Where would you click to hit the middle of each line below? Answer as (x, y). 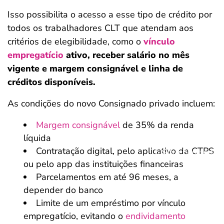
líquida (37, 138)
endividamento (155, 216)
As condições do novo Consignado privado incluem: (111, 103)
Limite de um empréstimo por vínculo (111, 203)
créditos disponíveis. (51, 82)
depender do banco (63, 190)
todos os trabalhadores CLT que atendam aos (100, 28)
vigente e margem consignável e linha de (95, 68)
